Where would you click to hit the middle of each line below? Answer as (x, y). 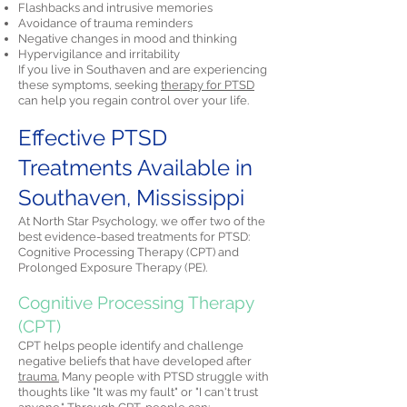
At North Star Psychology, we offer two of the (142, 221)
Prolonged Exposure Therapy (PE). (113, 268)
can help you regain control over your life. (134, 100)
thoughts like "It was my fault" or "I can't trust (138, 392)
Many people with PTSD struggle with (164, 377)
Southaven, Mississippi (131, 198)
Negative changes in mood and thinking (128, 39)
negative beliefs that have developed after (135, 361)
